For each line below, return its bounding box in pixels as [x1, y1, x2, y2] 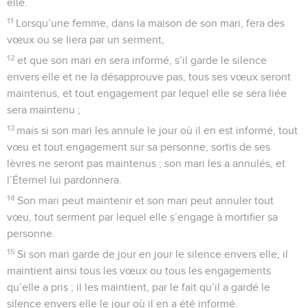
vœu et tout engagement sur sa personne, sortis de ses [7, 141, 270, 153]
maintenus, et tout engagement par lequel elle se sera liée [7, 87, 287, 99]
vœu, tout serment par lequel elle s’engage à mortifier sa [7, 211, 278, 223]
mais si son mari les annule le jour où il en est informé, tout [16, 124, 298, 136]
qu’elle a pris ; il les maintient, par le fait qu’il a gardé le [7, 281, 270, 293]
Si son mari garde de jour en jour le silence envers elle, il [17, 248, 289, 260]
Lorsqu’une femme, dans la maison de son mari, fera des [16, 17, 285, 29]
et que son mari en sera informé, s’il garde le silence [17, 54, 267, 66]
